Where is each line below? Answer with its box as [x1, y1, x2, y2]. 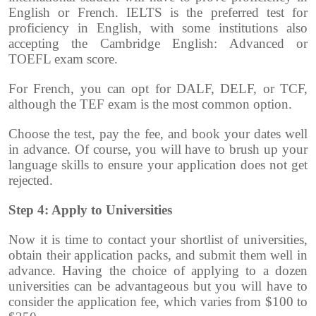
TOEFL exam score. [8, 51, 121, 67]
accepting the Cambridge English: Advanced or [8, 36, 308, 51]
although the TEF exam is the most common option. [8, 97, 292, 112]
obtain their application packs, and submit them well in [8, 248, 308, 263]
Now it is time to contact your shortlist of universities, [8, 232, 308, 248]
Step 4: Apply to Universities [8, 202, 172, 218]
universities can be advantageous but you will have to [8, 279, 308, 294]
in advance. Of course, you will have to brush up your [8, 142, 308, 157]
